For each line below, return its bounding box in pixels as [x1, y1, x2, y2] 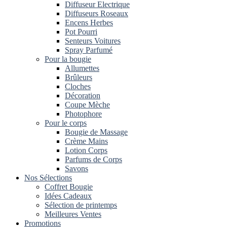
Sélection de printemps [45, 201, 117, 209]
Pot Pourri [65, 27, 97, 36]
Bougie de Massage [65, 128, 128, 136]
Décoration [65, 91, 100, 100]
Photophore [65, 109, 102, 118]
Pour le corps [45, 119, 87, 127]
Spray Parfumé [65, 46, 112, 54]
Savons [65, 164, 88, 173]
